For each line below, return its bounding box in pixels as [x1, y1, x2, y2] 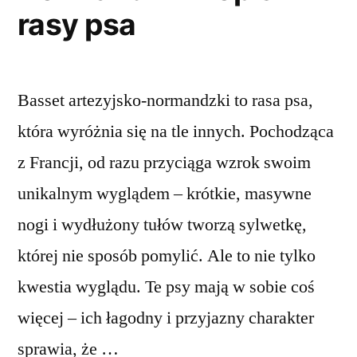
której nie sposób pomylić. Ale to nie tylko [18, 245, 316, 268]
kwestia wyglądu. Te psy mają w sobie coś [18, 276, 315, 299]
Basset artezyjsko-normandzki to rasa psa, [18, 89, 313, 112]
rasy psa [18, 6, 136, 43]
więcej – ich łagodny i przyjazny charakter [18, 307, 314, 330]
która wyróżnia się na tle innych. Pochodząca [18, 120, 334, 143]
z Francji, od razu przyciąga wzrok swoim [18, 151, 311, 175]
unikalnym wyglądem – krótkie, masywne [18, 182, 312, 206]
